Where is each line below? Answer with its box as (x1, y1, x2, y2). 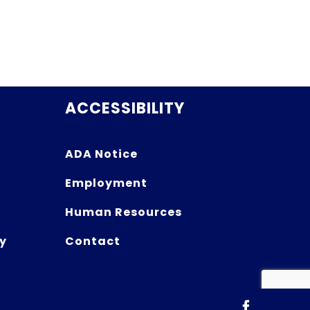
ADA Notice (64, 145, 138, 162)
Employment (64, 174, 147, 191)
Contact (64, 232, 120, 249)
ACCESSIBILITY (64, 97, 185, 119)
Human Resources (64, 203, 182, 220)
